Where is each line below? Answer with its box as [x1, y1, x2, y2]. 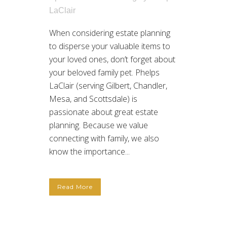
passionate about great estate [49, 106, 158, 118]
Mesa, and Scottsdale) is [49, 93, 137, 105]
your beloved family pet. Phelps [49, 67, 160, 79]
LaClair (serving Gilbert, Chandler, [49, 80, 167, 92]
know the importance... [49, 146, 130, 158]
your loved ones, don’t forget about [49, 54, 175, 65]
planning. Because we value [49, 120, 148, 131]
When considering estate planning [49, 27, 170, 39]
